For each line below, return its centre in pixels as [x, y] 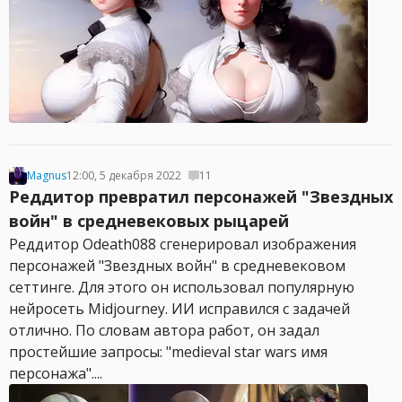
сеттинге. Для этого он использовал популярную [182, 287]
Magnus [47, 175]
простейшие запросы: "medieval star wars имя [168, 352]
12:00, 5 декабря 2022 [124, 175]
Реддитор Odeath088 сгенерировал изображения [183, 244]
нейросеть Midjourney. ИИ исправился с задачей [179, 309]
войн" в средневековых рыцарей [149, 221]
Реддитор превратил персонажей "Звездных [201, 197]
